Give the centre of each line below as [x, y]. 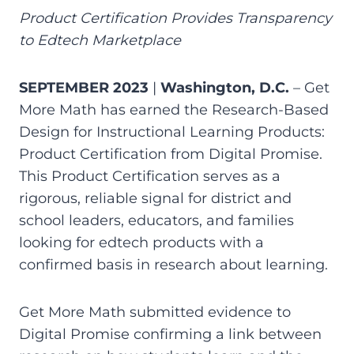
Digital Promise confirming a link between [170, 335]
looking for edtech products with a [141, 243]
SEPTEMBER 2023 [86, 88]
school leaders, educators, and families [156, 221]
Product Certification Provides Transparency [175, 19]
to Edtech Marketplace [100, 41]
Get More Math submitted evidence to [155, 313]
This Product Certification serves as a [150, 177]
